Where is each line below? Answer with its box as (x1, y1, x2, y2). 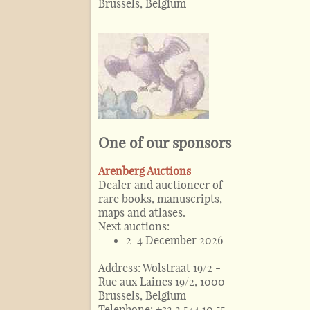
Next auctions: (98, 219, 170, 233)
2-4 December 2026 (126, 232, 223, 247)
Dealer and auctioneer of (98, 177, 222, 192)
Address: (98, 260, 143, 275)
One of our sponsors (98, 134, 231, 152)
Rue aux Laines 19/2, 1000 (98, 274, 225, 289)
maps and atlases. (98, 205, 185, 219)
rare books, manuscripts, (98, 191, 222, 206)
